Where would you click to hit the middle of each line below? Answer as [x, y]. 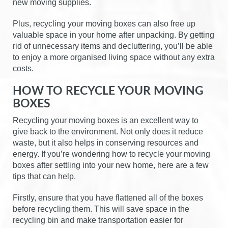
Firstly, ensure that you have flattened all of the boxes [108, 197]
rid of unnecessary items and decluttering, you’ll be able [113, 46]
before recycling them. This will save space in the [101, 209]
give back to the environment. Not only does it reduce [108, 131]
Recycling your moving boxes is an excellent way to [106, 120]
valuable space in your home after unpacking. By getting [113, 35]
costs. [23, 68]
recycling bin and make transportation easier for [98, 220]
